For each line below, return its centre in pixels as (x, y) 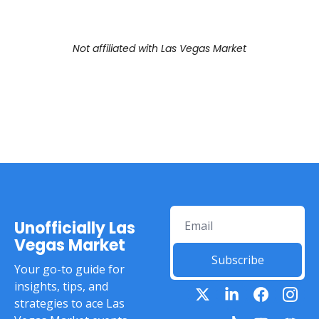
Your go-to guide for (69, 269)
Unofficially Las (75, 228)
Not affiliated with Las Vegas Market (159, 48)
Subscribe (237, 260)
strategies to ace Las (69, 303)
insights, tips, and (61, 286)
